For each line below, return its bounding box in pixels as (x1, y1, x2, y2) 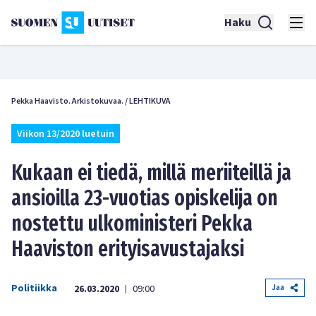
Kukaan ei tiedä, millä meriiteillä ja (11, 160, 291, 186)
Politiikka (11, 281, 57, 296)
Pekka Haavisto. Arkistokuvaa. (11, 95, 123, 107)
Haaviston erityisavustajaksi (11, 236, 244, 262)
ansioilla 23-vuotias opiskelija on (11, 186, 278, 211)
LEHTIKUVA (129, 95, 171, 107)
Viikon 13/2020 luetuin (17, 127, 114, 141)
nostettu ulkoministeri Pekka (11, 211, 253, 236)
